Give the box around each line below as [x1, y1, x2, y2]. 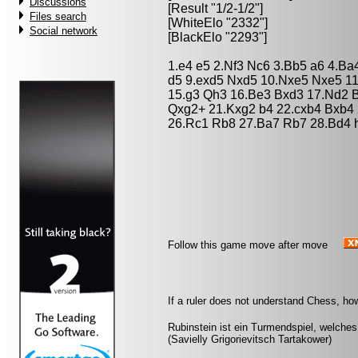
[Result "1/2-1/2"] [168, 2, 263, 15]
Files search [30, 10, 86, 22]
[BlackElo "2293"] [168, 30, 267, 44]
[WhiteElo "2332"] [168, 16, 268, 30]
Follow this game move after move [168, 239, 328, 251]
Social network [30, 25, 97, 37]
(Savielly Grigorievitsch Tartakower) [168, 333, 332, 345]
